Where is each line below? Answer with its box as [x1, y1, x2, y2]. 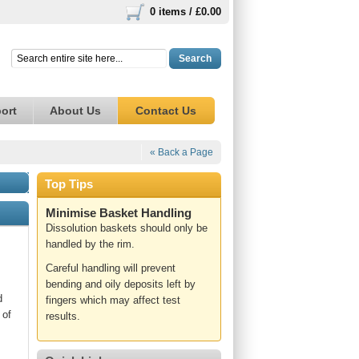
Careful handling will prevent [46, 262, 175, 274]
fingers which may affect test [46, 294, 180, 306]
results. [46, 310, 80, 322]
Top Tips [45, 177, 93, 191]
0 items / [150, 6, 196, 18]
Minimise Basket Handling [46, 206, 192, 220]
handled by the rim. [46, 238, 135, 250]
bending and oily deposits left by [46, 278, 196, 290]
